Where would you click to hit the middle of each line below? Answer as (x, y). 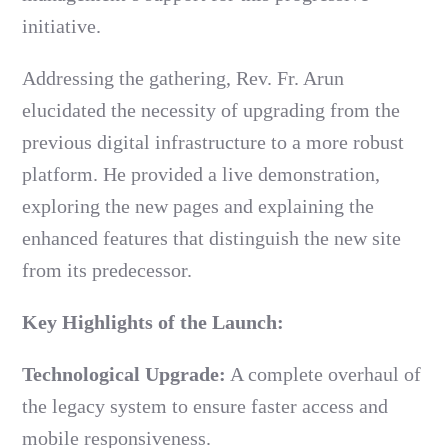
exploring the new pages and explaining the (198, 206)
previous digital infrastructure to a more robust (213, 142)
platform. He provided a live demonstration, (201, 174)
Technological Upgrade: (124, 374)
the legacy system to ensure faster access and (205, 406)
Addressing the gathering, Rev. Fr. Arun (183, 78)
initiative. (61, 26)
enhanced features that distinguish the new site (211, 238)
